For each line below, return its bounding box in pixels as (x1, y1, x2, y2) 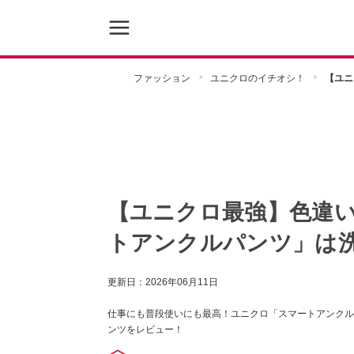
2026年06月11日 (145, 277, 218, 288)
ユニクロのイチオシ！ (209, 73, 305, 84)
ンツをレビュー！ (107, 324, 183, 335)
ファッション (133, 73, 190, 84)
